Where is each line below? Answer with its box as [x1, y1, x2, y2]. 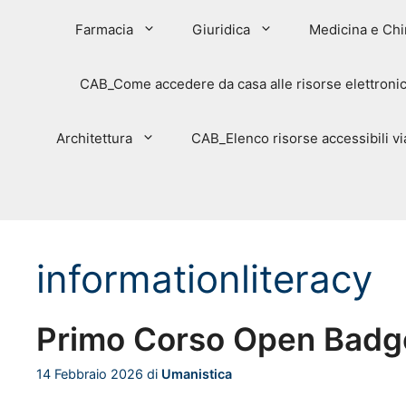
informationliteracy [36, 255, 372, 302]
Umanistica [161, 365, 232, 382]
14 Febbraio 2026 [36, 365, 143, 382]
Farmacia [74, 20, 133, 38]
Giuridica [191, 20, 250, 38]
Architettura [56, 129, 132, 147]
